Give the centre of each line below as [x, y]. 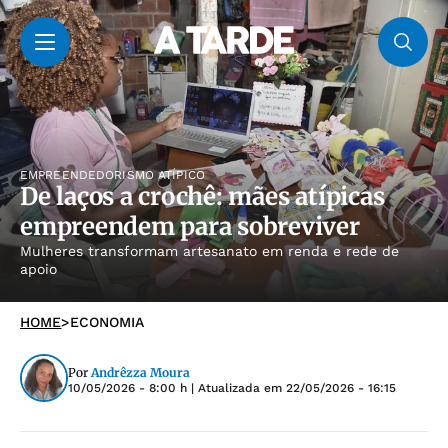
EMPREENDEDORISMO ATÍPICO [112, 174]
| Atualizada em [236, 388]
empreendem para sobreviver [190, 226]
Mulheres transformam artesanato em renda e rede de [209, 250]
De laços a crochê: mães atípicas [202, 196]
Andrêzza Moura [140, 373]
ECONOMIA [107, 321]
